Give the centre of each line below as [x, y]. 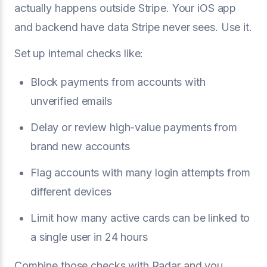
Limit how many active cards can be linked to [140, 218]
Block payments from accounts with [118, 82]
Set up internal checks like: [79, 53]
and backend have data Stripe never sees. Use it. [133, 27]
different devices [71, 191]
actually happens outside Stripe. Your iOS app [125, 8]
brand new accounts [80, 146]
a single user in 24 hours [89, 237]
